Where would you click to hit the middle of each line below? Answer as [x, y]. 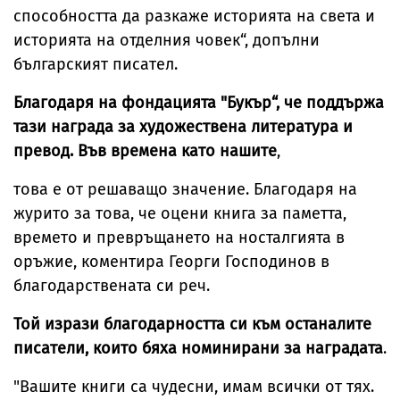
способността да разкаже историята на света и [194, 17]
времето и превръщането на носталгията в [179, 238]
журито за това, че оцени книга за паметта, [180, 214]
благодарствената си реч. [112, 286]
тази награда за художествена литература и [183, 127]
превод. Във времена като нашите [145, 151]
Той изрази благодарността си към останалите [192, 325]
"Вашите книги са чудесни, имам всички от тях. [194, 387]
